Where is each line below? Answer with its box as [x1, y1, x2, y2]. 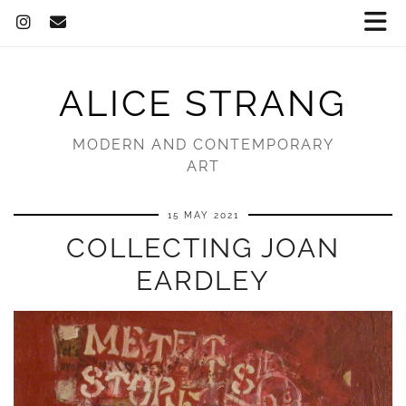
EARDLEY [136, 265, 270, 296]
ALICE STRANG [59, 82, 347, 124]
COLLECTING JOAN [66, 232, 340, 264]
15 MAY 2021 [167, 210, 239, 220]
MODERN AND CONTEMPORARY [72, 136, 334, 153]
